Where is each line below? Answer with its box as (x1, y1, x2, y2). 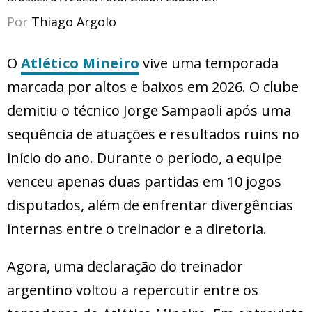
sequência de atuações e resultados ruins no (7, 125, 299, 144)
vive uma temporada (139, 54, 279, 73)
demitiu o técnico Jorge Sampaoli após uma (7, 101, 291, 120)
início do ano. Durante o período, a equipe (7, 148, 282, 168)
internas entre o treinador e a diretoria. (7, 219, 267, 239)
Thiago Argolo (31, 13, 116, 31)
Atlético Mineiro (21, 54, 139, 73)
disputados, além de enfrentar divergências (7, 196, 293, 215)
